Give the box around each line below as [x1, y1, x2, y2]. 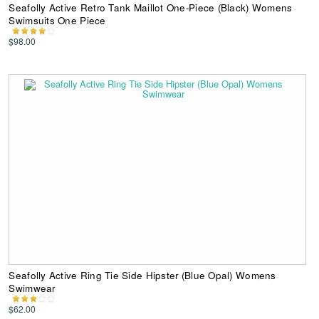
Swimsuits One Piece [9, 13, 106, 27]
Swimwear [9, 281, 56, 295]
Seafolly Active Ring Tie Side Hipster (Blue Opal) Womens [9, 268, 276, 282]
